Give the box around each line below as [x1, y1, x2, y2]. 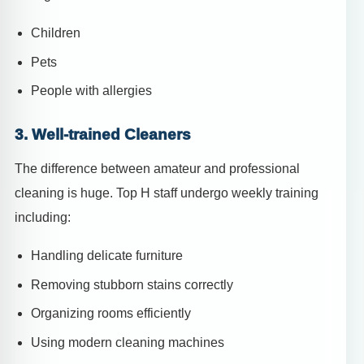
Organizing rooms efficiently [31, 306, 191, 321]
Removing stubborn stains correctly [31, 277, 233, 292]
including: [15, 210, 71, 224]
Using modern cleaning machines [31, 336, 224, 350]
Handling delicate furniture [31, 249, 183, 263]
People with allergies [31, 84, 152, 98]
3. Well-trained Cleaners [15, 126, 191, 144]
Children [31, 26, 80, 41]
